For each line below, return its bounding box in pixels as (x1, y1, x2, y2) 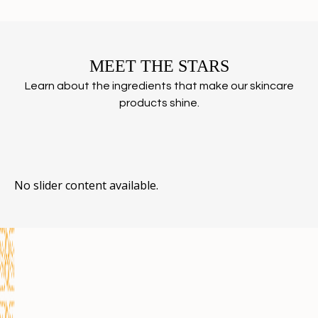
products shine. (119, 97, 199, 109)
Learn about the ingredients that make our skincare (24, 80, 294, 92)
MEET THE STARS (89, 57, 229, 76)
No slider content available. (14, 177, 158, 194)
